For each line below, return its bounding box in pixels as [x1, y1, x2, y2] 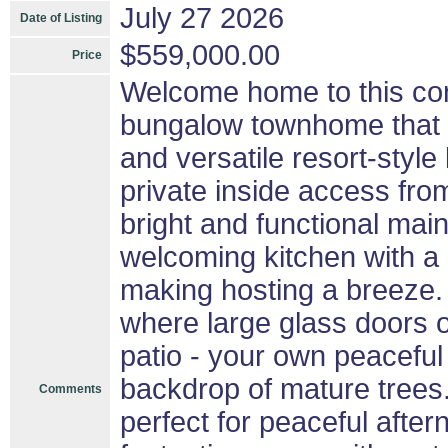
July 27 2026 [120, 2, 284, 34]
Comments [39, 382, 102, 396]
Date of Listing [20, 11, 102, 25]
